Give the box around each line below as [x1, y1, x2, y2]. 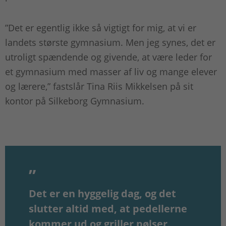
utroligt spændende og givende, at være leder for [5, 51, 212, 64]
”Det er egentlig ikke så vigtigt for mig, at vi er [5, 22, 196, 34]
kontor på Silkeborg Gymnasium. [5, 95, 147, 107]
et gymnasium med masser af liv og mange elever [5, 66, 217, 78]
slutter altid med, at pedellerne [29, 202, 187, 216]
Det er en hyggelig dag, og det [29, 187, 176, 201]
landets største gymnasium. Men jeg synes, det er [5, 36, 215, 49]
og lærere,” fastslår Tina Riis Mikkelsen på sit [5, 80, 193, 93]
